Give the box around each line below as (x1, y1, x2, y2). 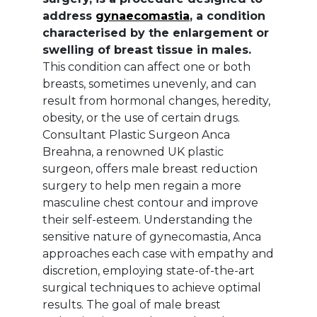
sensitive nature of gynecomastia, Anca (42, 229, 261, 243)
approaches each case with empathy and (42, 246, 274, 260)
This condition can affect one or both (42, 59, 250, 74)
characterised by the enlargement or (42, 25, 269, 40)
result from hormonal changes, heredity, (42, 93, 270, 108)
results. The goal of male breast (42, 297, 221, 311)
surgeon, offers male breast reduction (42, 161, 258, 175)
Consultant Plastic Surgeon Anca (42, 127, 230, 142)
